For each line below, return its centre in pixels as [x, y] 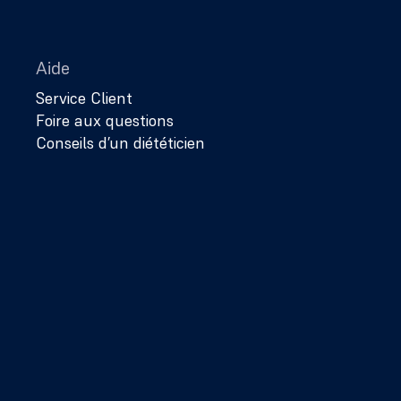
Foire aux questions [105, 120]
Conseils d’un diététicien [120, 143]
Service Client [84, 98]
